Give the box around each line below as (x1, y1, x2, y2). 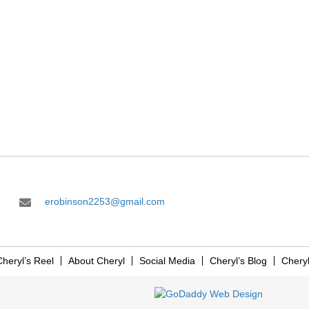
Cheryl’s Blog (209, 255, 267, 266)
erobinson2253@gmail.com (45, 196, 166, 207)
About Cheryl (68, 255, 125, 266)
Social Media (139, 255, 195, 266)
